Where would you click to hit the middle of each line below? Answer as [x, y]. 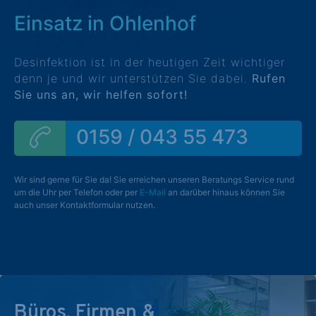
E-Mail [153, 192]
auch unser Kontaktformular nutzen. [85, 205]
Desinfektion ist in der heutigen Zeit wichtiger [150, 62]
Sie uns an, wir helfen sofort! [101, 95]
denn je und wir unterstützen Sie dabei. [133, 78]
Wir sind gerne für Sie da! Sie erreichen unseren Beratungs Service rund [154, 180]
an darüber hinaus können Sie [225, 192]
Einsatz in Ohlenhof [105, 23]
